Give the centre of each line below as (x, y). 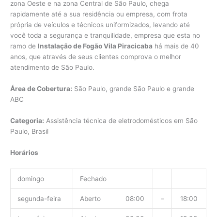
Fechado (93, 178)
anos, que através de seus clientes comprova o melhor (96, 57)
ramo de (24, 46)
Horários (24, 152)
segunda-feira (39, 198)
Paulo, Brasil (30, 131)
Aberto (90, 198)
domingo (31, 178)
